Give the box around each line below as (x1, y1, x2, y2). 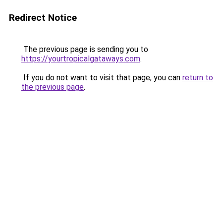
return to (182, 73, 213, 82)
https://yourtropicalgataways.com (21, 54, 140, 63)
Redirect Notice (9, 12, 77, 23)
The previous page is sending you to (21, 45, 148, 54)
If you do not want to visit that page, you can (21, 73, 182, 82)
